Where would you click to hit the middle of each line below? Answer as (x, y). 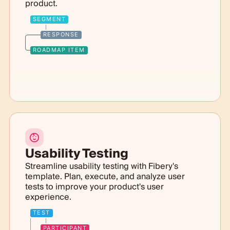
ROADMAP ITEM (59, 50)
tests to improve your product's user (94, 187)
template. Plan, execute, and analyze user (105, 176)
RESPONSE (61, 34)
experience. (48, 197)
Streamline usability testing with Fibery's (101, 166)
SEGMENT (49, 19)
